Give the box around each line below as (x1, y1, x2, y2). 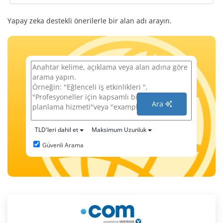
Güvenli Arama (42, 141, 84, 149)
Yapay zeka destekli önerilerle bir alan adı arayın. (7, 16, 172, 25)
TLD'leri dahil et (35, 125, 79, 134)
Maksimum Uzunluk (92, 125, 147, 134)
